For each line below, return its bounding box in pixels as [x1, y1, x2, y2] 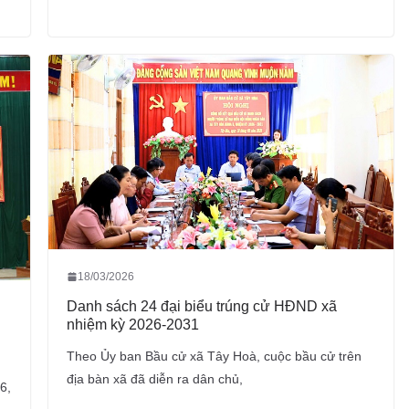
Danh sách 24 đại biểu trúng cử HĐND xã [66, 298, 337, 314]
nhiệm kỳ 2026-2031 [66, 316, 199, 332]
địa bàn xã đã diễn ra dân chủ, [66, 371, 243, 386]
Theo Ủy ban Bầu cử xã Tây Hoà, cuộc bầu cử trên [66, 348, 362, 363]
